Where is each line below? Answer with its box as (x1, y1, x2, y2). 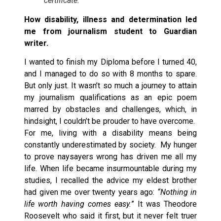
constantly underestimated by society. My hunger (24, 140, 197, 150)
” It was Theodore (131, 199, 197, 209)
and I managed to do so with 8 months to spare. (24, 69, 197, 79)
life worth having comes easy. (24, 199, 131, 209)
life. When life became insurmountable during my (24, 164, 197, 174)
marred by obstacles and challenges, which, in (24, 105, 197, 114)
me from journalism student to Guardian (24, 26, 197, 36)
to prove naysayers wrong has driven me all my (24, 152, 197, 162)
